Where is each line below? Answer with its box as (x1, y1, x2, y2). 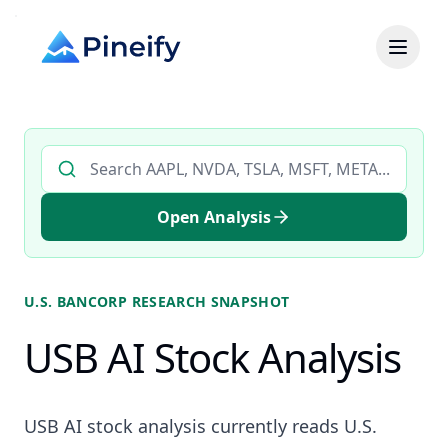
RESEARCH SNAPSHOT (127, 292, 290, 311)
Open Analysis (157, 206, 271, 228)
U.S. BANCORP (24, 292, 128, 311)
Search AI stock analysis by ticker (40, 145, 289, 167)
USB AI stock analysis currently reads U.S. (24, 414, 377, 438)
